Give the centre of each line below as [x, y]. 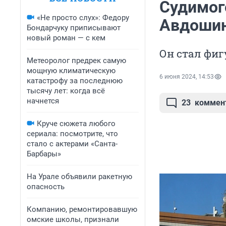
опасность [46, 187]
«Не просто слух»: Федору [83, 18]
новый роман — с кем [66, 38]
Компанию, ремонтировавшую [82, 209]
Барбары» [44, 154]
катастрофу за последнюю [75, 81]
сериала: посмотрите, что [72, 134]
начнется [43, 101]
